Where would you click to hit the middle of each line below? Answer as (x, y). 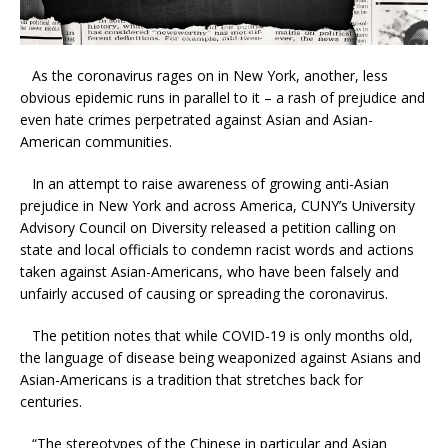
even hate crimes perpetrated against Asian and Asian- (196, 119)
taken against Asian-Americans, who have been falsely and (209, 271)
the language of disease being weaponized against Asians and (220, 357)
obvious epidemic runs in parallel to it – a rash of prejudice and (222, 97)
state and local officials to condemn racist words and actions (217, 249)
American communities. (96, 141)
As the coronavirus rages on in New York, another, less (204, 75)
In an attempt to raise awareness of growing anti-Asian (204, 183)
